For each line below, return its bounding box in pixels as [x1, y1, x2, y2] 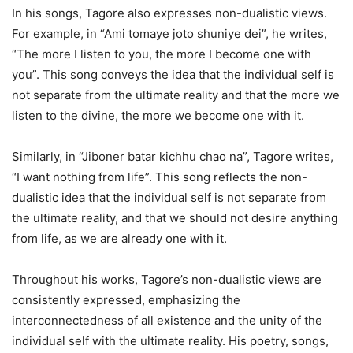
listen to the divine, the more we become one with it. [12, 107, 304, 123]
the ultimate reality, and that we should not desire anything [12, 210, 338, 225]
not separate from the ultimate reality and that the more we [12, 87, 340, 102]
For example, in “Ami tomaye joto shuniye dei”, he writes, [12, 25, 327, 41]
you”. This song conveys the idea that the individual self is [12, 66, 334, 82]
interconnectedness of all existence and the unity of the [12, 312, 322, 328]
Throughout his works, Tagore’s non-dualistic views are [12, 271, 321, 287]
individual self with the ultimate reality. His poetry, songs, [12, 333, 329, 348]
